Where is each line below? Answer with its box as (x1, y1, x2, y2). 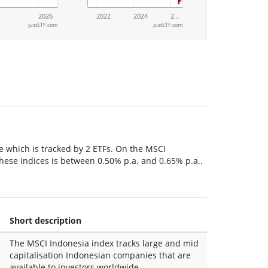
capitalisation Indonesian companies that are (9, 249, 191, 261)
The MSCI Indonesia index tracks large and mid (9, 237, 199, 249)
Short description (9, 214, 81, 226)
